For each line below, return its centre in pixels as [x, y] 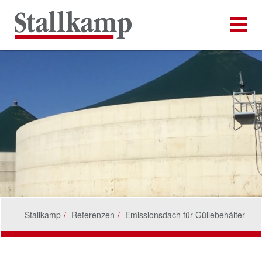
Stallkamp [43, 215]
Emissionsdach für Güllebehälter [185, 215]
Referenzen [93, 215]
